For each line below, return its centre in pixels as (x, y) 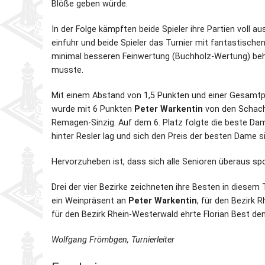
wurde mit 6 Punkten (93, 109)
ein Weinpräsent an (90, 201)
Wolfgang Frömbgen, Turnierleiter (113, 240)
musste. (67, 70)
